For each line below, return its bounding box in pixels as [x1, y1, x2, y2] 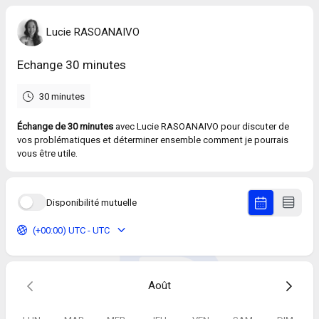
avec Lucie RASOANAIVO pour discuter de [113, 121, 289, 132]
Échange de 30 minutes [17, 121, 113, 132]
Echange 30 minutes [17, 58, 126, 72]
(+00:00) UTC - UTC [32, 224, 110, 236]
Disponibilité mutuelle [46, 197, 137, 208]
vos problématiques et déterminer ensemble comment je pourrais [17, 135, 288, 145]
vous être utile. [17, 148, 78, 159]
